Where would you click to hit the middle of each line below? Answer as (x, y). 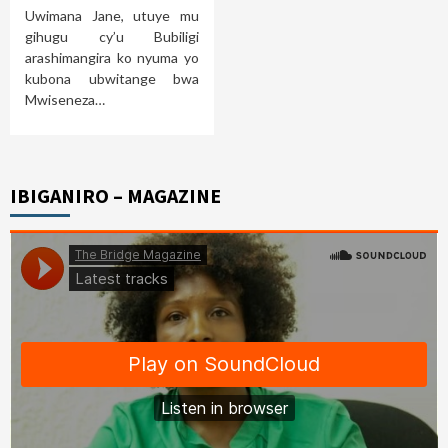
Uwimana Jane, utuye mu (112, 15)
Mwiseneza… (65, 99)
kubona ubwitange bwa (112, 78)
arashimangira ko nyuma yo (112, 57)
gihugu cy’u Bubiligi (112, 36)
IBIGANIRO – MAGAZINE (115, 195)
